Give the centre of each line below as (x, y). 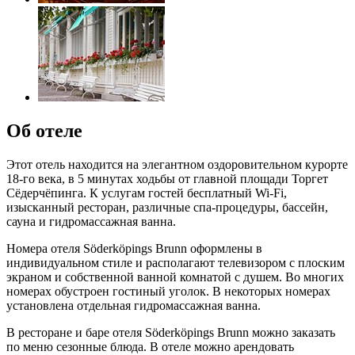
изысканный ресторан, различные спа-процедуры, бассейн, (167, 207)
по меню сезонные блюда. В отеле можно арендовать (150, 346)
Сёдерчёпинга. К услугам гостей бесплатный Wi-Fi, (147, 193)
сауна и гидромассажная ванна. (91, 221)
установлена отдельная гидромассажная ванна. (134, 305)
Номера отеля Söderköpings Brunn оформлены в (134, 248)
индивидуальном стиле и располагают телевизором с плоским (176, 262)
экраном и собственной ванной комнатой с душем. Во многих (175, 277)
